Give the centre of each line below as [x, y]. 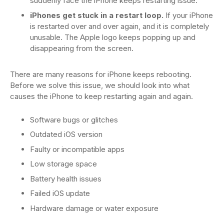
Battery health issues [66, 178]
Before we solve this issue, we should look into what [100, 85]
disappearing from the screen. [82, 48]
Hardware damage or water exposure [94, 208]
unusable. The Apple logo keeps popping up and [113, 37]
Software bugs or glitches [74, 119]
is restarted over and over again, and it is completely [119, 26]
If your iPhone [188, 15]
